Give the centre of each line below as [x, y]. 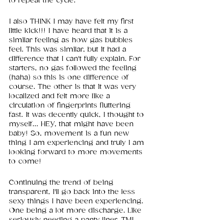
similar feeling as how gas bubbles [72, 40]
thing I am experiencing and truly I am [78, 143]
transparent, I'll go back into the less [73, 192]
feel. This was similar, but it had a [69, 50]
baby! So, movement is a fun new [70, 134]
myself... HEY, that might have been [72, 124]
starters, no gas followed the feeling [74, 68]
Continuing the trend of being [62, 183]
